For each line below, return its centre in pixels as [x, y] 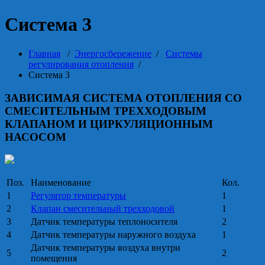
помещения [54, 258]
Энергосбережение [113, 53]
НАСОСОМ [35, 137]
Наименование [61, 183]
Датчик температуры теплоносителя [104, 222]
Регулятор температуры [78, 196]
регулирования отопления [81, 64]
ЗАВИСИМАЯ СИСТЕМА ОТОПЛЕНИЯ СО [123, 98]
